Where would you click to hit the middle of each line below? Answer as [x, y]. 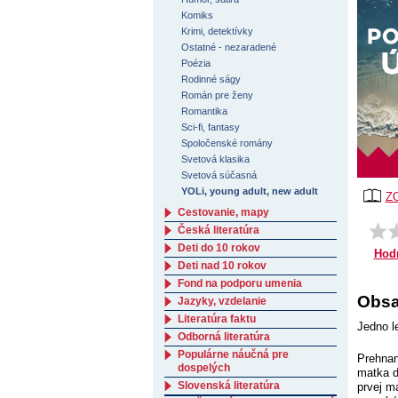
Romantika [205, 111]
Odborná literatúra [224, 337]
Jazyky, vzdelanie [222, 301]
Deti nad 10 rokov [222, 266]
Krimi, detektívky [218, 31]
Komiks [198, 15]
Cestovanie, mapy [223, 212]
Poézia [196, 63]
